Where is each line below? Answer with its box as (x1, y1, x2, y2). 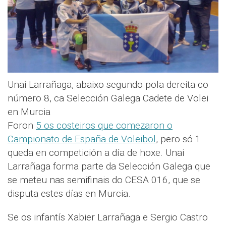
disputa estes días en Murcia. (8, 188, 131, 200)
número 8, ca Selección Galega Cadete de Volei (8, 92, 208, 104)
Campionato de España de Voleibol (8, 133, 156, 145)
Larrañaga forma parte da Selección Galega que (8, 160, 210, 173)
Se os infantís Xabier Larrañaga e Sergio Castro (8, 211, 208, 223)
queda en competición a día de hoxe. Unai (8, 147, 184, 159)
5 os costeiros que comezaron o (36, 120, 173, 132)
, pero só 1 (156, 133, 201, 145)
